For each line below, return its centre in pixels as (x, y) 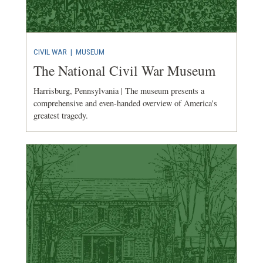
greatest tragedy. (61, 115)
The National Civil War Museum (124, 70)
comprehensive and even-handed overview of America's (125, 103)
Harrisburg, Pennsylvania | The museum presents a (119, 90)
